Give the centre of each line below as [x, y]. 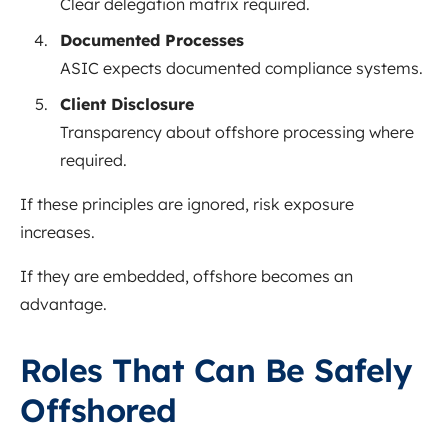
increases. [57, 232]
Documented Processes [152, 40]
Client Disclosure [127, 104]
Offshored [98, 410]
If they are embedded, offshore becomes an [186, 276]
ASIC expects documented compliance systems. [241, 68]
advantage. [63, 304]
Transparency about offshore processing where [237, 132]
